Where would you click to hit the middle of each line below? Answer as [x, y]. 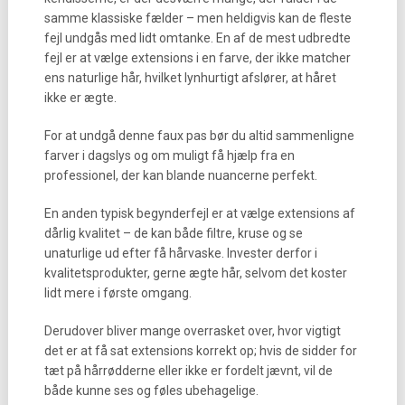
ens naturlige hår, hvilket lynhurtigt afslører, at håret [190, 78]
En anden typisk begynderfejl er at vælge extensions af [199, 213]
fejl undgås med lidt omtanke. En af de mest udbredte [197, 38]
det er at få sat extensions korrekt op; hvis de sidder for [200, 351]
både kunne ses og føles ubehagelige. [151, 391]
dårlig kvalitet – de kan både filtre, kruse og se [173, 233]
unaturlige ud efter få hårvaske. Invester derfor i [180, 253]
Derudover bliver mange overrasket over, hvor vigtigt [192, 331]
